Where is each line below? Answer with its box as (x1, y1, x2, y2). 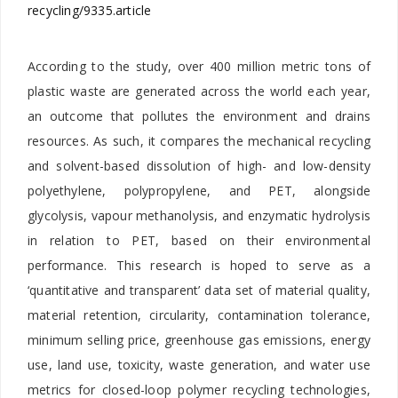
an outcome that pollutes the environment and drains (28, 107, 370, 124)
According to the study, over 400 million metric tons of (28, 57, 370, 75)
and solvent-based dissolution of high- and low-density (28, 156, 370, 174)
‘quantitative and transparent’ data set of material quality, (28, 281, 370, 298)
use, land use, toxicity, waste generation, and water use (28, 355, 370, 373)
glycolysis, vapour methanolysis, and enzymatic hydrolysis (28, 206, 370, 224)
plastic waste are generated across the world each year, (28, 82, 370, 99)
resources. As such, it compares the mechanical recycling (28, 131, 370, 149)
